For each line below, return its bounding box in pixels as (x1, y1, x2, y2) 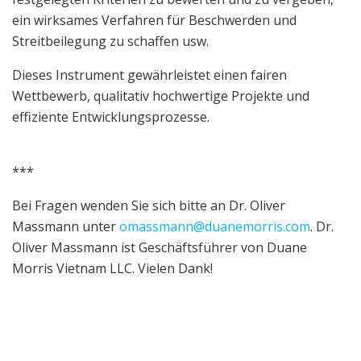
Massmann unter (12, 217, 119, 235)
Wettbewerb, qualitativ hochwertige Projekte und (12, 86, 309, 105)
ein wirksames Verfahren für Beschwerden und (12, 10, 297, 29)
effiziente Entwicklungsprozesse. (12, 107, 210, 126)
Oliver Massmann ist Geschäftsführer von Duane (12, 238, 307, 256)
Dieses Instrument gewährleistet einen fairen (12, 65, 287, 84)
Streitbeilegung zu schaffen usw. (12, 31, 209, 50)
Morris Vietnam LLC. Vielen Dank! (12, 259, 213, 277)
